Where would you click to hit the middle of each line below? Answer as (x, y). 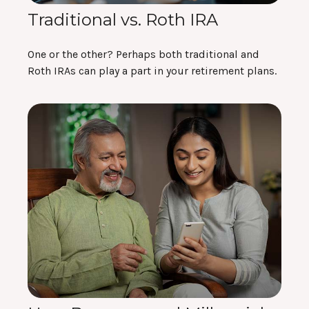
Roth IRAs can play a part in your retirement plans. (152, 70)
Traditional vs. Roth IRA (123, 19)
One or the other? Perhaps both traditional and (143, 54)
